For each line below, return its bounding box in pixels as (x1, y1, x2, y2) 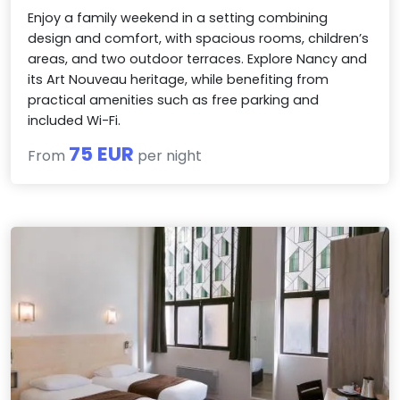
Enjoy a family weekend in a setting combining (28, 9, 329, 28)
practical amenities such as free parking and (28, 91, 320, 110)
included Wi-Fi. (28, 112, 121, 130)
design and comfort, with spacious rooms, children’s (28, 29, 370, 48)
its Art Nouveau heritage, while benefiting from (28, 71, 329, 89)
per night (134, 146, 203, 167)
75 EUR (69, 140, 135, 169)
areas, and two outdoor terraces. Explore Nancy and (28, 50, 368, 69)
